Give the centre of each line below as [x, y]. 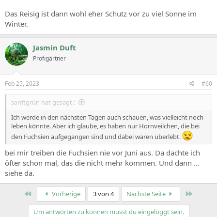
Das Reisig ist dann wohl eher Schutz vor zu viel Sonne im [101, 14]
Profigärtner [49, 58]
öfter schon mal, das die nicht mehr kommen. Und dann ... [102, 163]
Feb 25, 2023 [22, 83]
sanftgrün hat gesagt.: [43, 102]
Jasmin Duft [54, 47]
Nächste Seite [147, 194]
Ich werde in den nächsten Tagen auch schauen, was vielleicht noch [107, 117]
